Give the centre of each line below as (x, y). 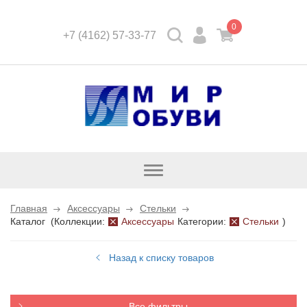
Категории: (202, 221)
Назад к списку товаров (161, 258)
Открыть (171, 170)
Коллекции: (79, 221)
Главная (29, 208)
